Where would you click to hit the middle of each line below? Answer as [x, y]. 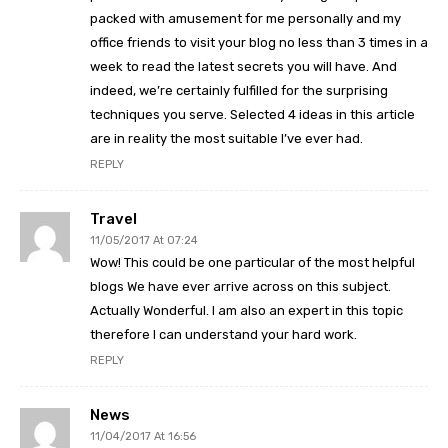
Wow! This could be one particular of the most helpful [252, 263]
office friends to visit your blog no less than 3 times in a [259, 43]
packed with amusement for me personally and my [245, 19]
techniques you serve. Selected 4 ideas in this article [252, 115]
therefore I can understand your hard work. [223, 335]
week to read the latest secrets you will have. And [243, 67]
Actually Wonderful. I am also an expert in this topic [246, 311]
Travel [113, 219]
